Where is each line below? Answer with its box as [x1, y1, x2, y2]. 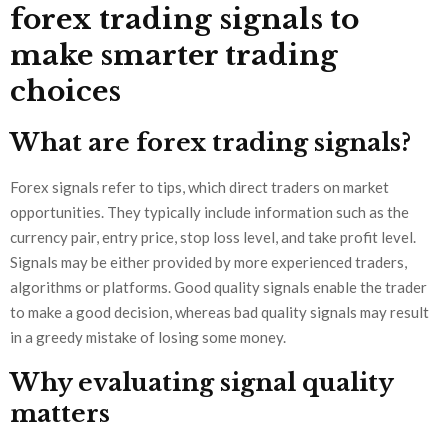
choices [10, 74, 121, 110]
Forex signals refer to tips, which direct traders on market [10, 178, 389, 197]
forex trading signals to [10, 2, 359, 38]
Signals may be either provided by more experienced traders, [10, 253, 407, 272]
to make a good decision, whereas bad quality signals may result [10, 303, 429, 322]
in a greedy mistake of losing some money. [10, 328, 286, 347]
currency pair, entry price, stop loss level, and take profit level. [10, 228, 416, 247]
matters [10, 399, 110, 429]
